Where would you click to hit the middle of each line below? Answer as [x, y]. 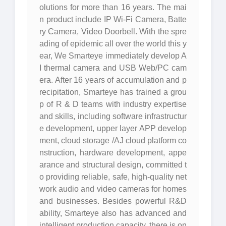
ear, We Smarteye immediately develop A [113, 56]
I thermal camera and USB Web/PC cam [113, 68]
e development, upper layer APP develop [113, 128]
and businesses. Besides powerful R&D [113, 201]
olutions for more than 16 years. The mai [113, 7]
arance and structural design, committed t [113, 165]
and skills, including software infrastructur [113, 116]
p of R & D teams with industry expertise [113, 104]
